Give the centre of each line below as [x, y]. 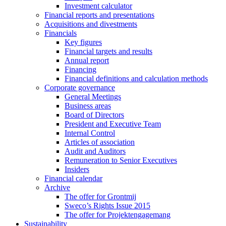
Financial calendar [73, 178]
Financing [80, 69]
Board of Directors [94, 115]
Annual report [87, 60]
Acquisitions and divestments [91, 24]
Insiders [77, 169]
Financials [61, 33]
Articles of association [100, 142]
